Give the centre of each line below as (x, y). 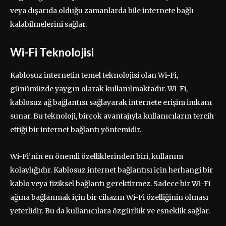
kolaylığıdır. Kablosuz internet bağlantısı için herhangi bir (111, 170)
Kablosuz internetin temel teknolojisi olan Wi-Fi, (94, 75)
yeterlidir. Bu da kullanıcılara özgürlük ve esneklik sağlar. (110, 211)
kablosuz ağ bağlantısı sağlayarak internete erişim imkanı (111, 102)
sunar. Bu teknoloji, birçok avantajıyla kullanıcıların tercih (112, 116)
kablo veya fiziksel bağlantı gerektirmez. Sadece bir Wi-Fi (110, 183)
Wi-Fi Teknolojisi (52, 52)
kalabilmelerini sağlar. (48, 24)
